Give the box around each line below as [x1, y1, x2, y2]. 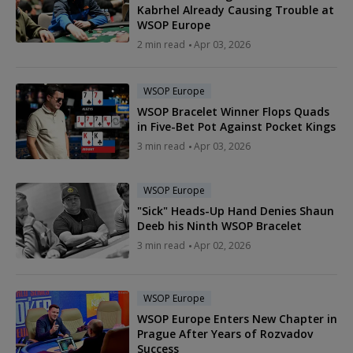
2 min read [137, 37, 185, 51]
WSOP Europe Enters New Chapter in [137, 310, 337, 326]
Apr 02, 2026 [194, 238, 251, 252]
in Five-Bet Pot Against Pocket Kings [137, 118, 336, 134]
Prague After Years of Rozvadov [137, 325, 313, 341]
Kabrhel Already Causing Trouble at [137, 2, 334, 17]
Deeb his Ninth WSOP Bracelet [137, 217, 302, 233]
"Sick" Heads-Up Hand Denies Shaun [137, 203, 334, 218]
